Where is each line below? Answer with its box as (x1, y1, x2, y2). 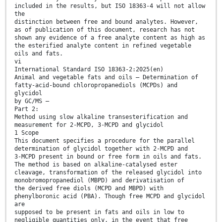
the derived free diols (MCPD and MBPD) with (14, 184, 164, 192)
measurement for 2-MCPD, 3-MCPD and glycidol (14, 121, 164, 128)
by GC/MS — (14, 97, 49, 105)
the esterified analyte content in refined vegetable (14, 42, 191, 49)
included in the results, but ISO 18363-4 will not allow (14, 2, 205, 9)
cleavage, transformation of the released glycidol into (14, 168, 202, 176)
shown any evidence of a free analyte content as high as (14, 34, 205, 41)
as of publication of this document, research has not (14, 26, 195, 33)
